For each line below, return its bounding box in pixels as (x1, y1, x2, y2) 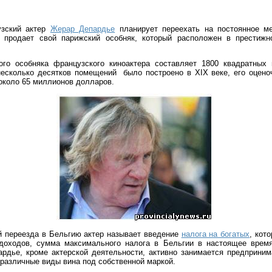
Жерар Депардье (50, 24, 115, 33)
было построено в (123, 68, 195, 77)
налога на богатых (181, 229, 250, 239)
